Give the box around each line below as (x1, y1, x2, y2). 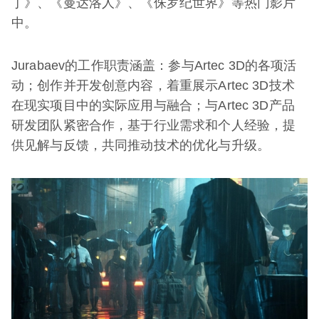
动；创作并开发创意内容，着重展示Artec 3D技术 (11, 78, 295, 93)
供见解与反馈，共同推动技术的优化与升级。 (11, 138, 270, 153)
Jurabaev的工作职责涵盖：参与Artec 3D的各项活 (11, 58, 297, 73)
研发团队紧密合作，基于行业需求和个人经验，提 (11, 118, 296, 133)
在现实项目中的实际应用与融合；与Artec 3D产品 (11, 98, 295, 113)
